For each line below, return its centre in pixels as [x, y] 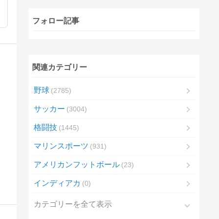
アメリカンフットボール [77, 165]
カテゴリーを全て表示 [73, 204]
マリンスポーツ [61, 146]
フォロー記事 [55, 21]
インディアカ [57, 183]
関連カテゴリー [59, 67]
